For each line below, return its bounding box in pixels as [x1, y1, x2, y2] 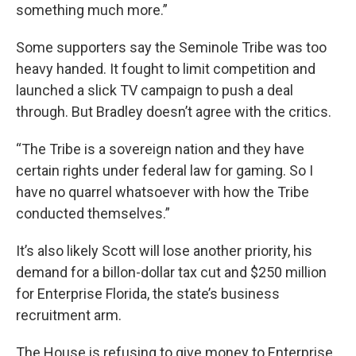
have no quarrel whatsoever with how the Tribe [16, 184, 309, 200]
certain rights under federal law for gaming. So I [16, 162, 313, 179]
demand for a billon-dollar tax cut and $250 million [16, 264, 327, 281]
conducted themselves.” [16, 205, 170, 222]
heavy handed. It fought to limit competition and [16, 60, 315, 77]
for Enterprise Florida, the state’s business [16, 285, 280, 302]
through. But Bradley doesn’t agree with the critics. [16, 103, 331, 120]
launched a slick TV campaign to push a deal [16, 82, 293, 99]
